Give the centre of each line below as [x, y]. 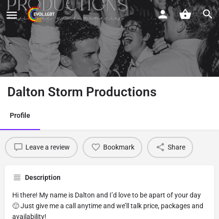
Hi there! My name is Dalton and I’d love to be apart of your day [107, 195]
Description [43, 177]
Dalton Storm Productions [82, 92]
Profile [20, 115]
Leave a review [47, 147]
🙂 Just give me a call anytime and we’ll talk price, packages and [108, 206]
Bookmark [119, 147]
